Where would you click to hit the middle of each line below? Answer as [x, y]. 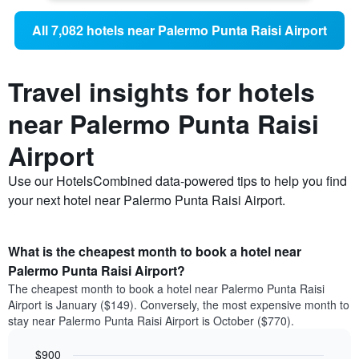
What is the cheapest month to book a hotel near [155, 252]
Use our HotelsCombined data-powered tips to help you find [177, 181]
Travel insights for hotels [161, 92]
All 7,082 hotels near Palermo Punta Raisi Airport [179, 30]
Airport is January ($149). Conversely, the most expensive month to [179, 305]
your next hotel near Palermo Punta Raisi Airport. [147, 200]
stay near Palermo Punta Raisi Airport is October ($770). [151, 321]
